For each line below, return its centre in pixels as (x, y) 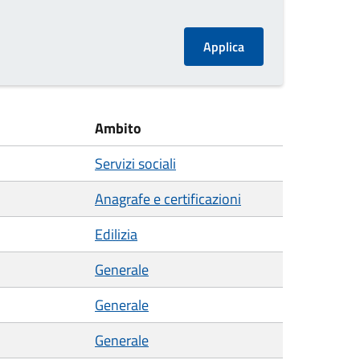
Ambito (118, 128)
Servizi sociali (135, 164)
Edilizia (116, 234)
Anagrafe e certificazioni (168, 199)
